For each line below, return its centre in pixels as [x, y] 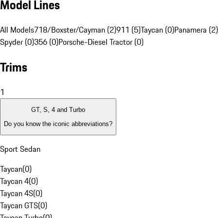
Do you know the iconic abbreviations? [58, 124]
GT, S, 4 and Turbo [58, 110]
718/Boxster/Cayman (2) [75, 30]
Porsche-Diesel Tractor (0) [101, 42]
